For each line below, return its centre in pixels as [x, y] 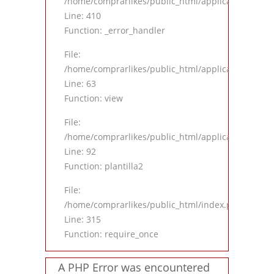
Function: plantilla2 [104, 166]
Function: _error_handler [115, 31]
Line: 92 [80, 152]
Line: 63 [80, 84]
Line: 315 [83, 220]
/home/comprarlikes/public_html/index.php [154, 205]
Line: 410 [83, 16]
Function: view [94, 98]
